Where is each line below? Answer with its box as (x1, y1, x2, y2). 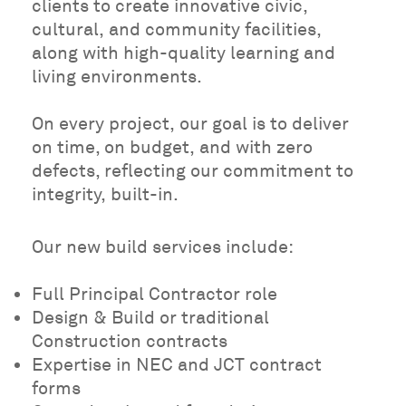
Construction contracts (32, 329, 228, 353)
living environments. (32, 65, 208, 89)
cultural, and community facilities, (32, 18, 322, 42)
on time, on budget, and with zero (32, 136, 314, 159)
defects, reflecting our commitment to (32, 159, 354, 183)
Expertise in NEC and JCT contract (32, 353, 323, 376)
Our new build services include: (32, 235, 295, 258)
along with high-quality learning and (32, 42, 336, 65)
